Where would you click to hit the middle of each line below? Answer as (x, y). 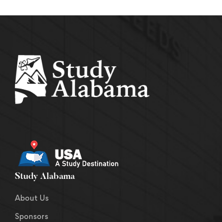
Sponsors (31, 216)
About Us (32, 198)
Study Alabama (45, 177)
